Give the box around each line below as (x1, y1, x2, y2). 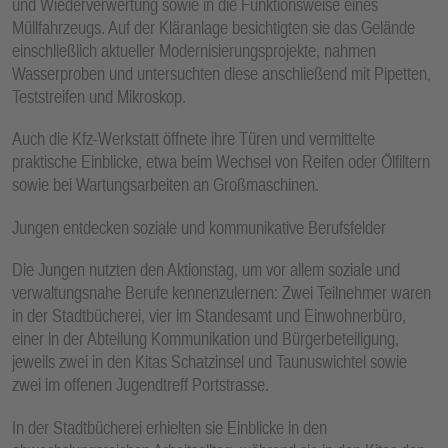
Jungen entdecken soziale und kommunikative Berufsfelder (12, 216, 386, 238)
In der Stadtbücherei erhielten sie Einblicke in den (12, 416, 327, 438)
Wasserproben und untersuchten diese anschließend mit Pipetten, (12, 62, 431, 84)
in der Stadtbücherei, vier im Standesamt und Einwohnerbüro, (12, 305, 406, 327)
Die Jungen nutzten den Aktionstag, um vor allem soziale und (12, 259, 400, 281)
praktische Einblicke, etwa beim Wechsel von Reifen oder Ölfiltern (12, 151, 430, 173)
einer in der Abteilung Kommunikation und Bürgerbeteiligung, (12, 328, 399, 350)
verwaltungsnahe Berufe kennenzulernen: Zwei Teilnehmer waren (12, 282, 431, 304)
